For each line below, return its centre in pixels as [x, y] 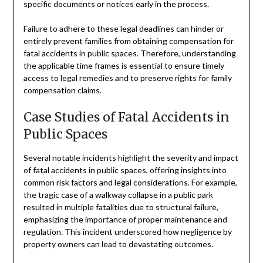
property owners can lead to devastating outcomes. [118, 244]
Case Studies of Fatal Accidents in [126, 117]
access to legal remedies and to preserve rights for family [127, 77]
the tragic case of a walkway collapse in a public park [118, 194]
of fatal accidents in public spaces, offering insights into [125, 170]
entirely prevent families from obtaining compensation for [128, 41]
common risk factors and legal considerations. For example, [130, 182]
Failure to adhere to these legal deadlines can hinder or [123, 28]
